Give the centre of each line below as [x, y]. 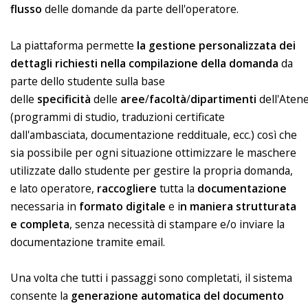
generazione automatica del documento [177, 295]
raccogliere [127, 188]
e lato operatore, [54, 188]
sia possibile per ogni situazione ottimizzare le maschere [153, 152]
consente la [41, 295]
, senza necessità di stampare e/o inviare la [177, 224]
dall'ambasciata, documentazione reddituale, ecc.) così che [154, 134]
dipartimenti [223, 99]
